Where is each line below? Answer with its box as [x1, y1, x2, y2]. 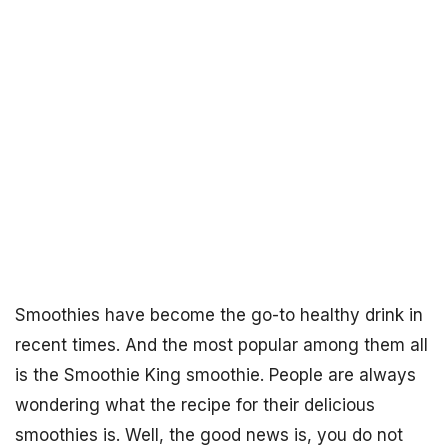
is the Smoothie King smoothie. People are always [15, 365, 416, 385]
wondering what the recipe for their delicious [15, 395, 375, 415]
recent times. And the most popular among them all [15, 335, 428, 355]
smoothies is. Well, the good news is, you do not [15, 425, 403, 445]
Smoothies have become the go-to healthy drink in [15, 305, 423, 325]
